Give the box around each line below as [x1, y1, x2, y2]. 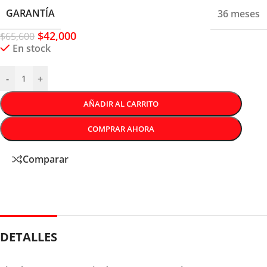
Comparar [23, 153, 69, 166]
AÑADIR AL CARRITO [83, 98, 159, 110]
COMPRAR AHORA [88, 123, 154, 135]
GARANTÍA [6, 7, 55, 20]
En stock [12, 42, 51, 55]
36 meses [218, 7, 260, 20]
